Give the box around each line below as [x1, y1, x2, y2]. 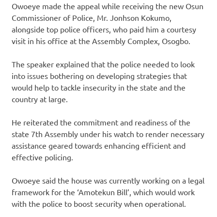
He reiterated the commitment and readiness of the [12, 117, 190, 127]
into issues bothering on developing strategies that [12, 71, 187, 81]
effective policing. [12, 152, 73, 162]
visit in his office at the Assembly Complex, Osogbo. [12, 36, 190, 46]
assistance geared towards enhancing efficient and [12, 140, 186, 151]
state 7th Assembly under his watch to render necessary [12, 129, 204, 139]
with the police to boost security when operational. [12, 199, 186, 209]
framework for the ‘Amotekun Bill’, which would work [12, 187, 195, 197]
